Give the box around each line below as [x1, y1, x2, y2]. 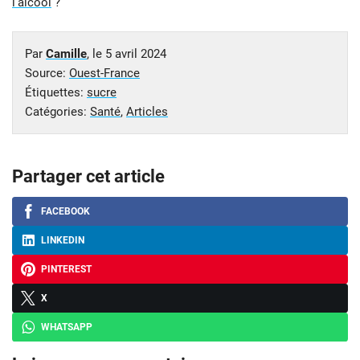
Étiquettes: [25, 85, 87, 100]
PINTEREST [41, 264, 92, 276]
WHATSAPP [41, 321, 92, 333]
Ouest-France [69, 66, 140, 81]
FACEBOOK [41, 206, 90, 218]
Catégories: [25, 104, 90, 120]
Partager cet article [12, 166, 165, 187]
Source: [25, 66, 69, 81]
